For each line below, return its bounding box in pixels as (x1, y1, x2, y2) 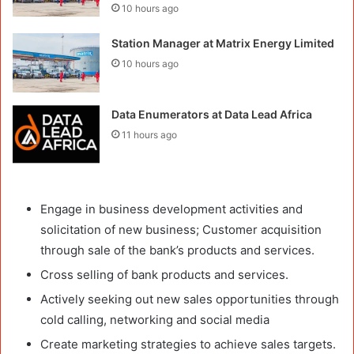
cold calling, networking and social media (40, 311, 269, 327)
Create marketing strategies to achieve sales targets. (40, 336, 336, 352)
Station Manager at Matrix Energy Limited (111, 36, 335, 50)
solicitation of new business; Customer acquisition (40, 221, 322, 237)
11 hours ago (122, 128, 178, 141)
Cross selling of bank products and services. (40, 266, 288, 282)
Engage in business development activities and (40, 201, 303, 217)
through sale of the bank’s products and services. (40, 242, 314, 258)
